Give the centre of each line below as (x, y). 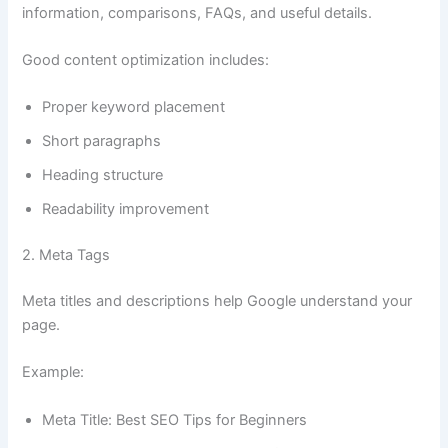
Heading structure (103, 175)
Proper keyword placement (134, 107)
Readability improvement (126, 209)
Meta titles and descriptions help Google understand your (217, 301)
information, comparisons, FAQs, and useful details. (197, 12)
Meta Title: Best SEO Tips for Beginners (175, 419)
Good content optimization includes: (146, 60)
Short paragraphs (102, 141)
